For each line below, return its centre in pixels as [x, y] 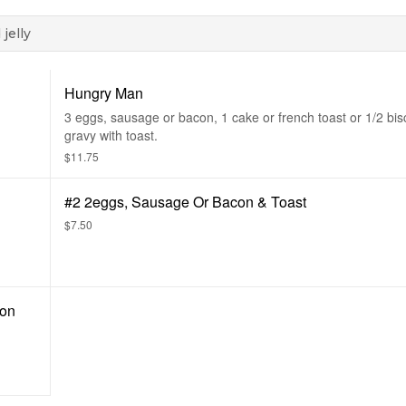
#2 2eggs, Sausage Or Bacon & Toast [185, 202]
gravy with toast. [111, 135]
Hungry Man [104, 93]
